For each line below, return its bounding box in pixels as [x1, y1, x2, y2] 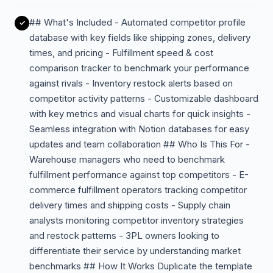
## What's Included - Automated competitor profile [29, 16, 246, 28]
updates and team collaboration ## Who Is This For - [29, 138, 250, 150]
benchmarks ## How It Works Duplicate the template [29, 260, 252, 272]
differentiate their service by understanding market [29, 245, 241, 257]
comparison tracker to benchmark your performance [29, 62, 249, 74]
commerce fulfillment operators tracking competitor [29, 184, 247, 196]
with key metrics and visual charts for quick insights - [29, 108, 250, 119]
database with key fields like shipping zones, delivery [29, 32, 250, 43]
